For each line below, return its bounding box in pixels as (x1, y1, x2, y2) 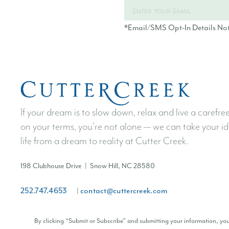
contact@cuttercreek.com (80, 185, 168, 196)
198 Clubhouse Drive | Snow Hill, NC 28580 (20, 161, 155, 170)
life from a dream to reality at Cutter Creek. (20, 135, 188, 147)
